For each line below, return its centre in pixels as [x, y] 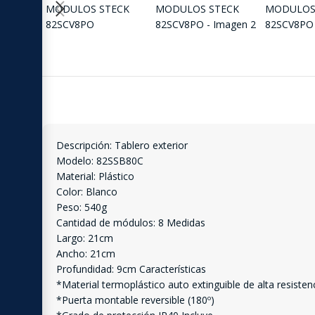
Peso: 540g [82, 207]
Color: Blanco [87, 191]
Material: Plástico [95, 176]
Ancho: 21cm [86, 253]
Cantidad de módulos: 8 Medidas [131, 222]
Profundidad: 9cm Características [131, 269]
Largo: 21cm [85, 238]
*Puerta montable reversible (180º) [135, 300]
